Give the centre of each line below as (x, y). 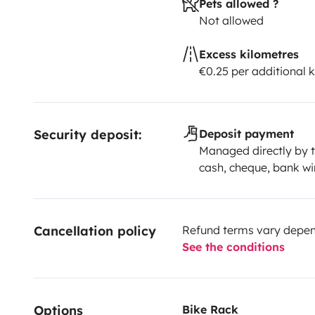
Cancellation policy (95, 231)
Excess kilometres (249, 54)
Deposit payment (246, 133)
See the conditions (233, 246)
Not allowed (231, 20)
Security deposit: (88, 134)
